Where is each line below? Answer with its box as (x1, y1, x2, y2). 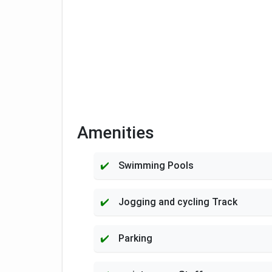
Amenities (77, 123, 154, 143)
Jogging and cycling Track (118, 196, 237, 208)
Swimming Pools (118, 160, 194, 171)
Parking (118, 233, 152, 244)
